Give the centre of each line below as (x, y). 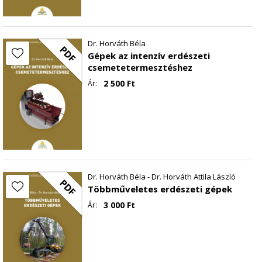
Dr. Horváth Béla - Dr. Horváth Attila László (161, 176)
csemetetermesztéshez (140, 67)
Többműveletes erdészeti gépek (160, 189)
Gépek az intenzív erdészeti (149, 55)
